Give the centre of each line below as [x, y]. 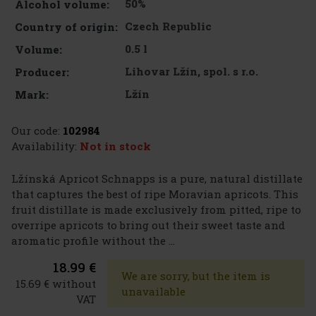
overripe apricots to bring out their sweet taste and [148, 225]
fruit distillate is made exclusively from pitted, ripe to [156, 210]
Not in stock [115, 146]
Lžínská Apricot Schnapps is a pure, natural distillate [157, 179]
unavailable [153, 292]
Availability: [44, 146]
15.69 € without [55, 284]
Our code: [36, 131]
